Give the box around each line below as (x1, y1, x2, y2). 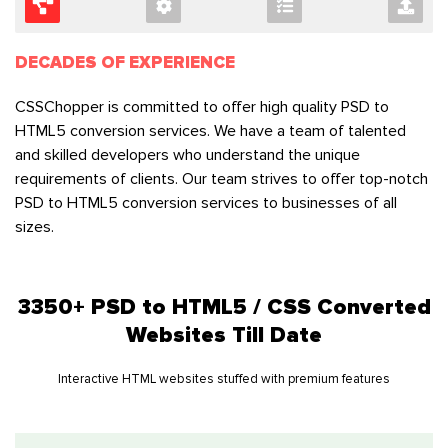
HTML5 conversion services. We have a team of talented (15, 121, 406, 141)
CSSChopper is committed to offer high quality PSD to (15, 97, 389, 117)
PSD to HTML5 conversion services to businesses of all (15, 193, 397, 213)
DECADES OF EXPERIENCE (15, 55, 235, 72)
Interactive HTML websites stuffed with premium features (58, 371, 390, 387)
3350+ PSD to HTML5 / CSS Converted (17, 297, 431, 319)
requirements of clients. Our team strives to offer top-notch (15, 169, 428, 189)
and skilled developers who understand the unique (15, 145, 360, 165)
